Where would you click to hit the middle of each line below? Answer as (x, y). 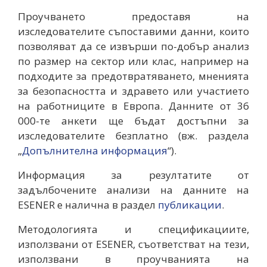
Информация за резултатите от (133, 175)
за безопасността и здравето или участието (133, 91)
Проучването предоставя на (133, 16)
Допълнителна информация (95, 150)
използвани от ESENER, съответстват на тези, (133, 244)
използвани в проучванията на (133, 259)
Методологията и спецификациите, (133, 229)
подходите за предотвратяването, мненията (133, 76)
